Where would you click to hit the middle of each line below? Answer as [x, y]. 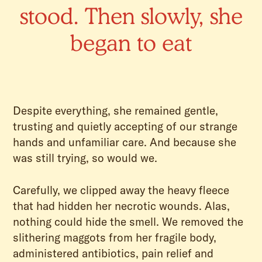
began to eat [131, 42]
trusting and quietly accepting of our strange [125, 126]
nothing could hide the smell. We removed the [128, 222]
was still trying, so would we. [85, 158]
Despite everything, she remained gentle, [116, 110]
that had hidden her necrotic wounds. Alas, [122, 206]
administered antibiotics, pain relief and [113, 254]
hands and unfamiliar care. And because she [125, 142]
